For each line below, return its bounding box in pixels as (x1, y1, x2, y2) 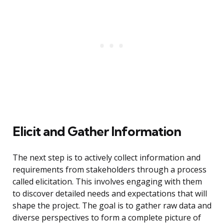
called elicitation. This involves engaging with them (12, 176, 202, 187)
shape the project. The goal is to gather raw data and (12, 200, 211, 211)
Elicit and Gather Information (12, 123, 181, 140)
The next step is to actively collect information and (12, 152, 200, 163)
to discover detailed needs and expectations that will (12, 188, 207, 199)
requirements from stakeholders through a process (12, 164, 206, 175)
